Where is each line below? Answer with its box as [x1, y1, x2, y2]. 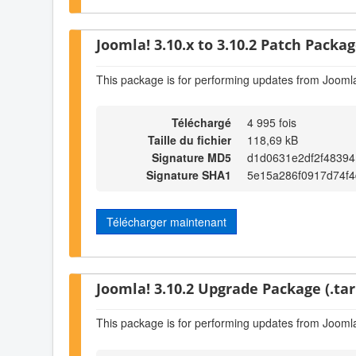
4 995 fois [247, 114, 296, 131]
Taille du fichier [148, 132, 231, 149]
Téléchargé [172, 114, 231, 131]
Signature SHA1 [146, 167, 231, 184]
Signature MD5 [152, 149, 231, 166]
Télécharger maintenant [106, 214, 226, 230]
